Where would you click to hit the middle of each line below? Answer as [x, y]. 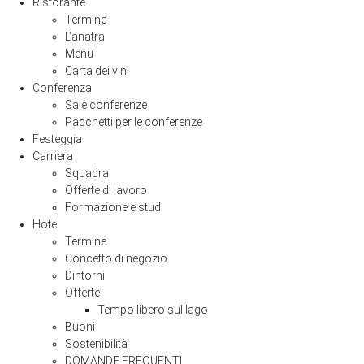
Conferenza [62, 88]
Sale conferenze [106, 105]
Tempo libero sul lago [153, 310]
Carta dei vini [97, 71]
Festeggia [57, 139]
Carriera [53, 156]
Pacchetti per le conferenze [134, 122]
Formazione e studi [114, 207]
